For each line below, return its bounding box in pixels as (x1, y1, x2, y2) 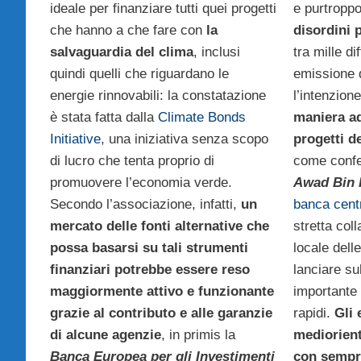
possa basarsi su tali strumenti (50, 239, 248, 255)
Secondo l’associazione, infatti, (50, 196, 241, 212)
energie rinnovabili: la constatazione (50, 87, 266, 103)
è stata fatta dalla (50, 109, 158, 125)
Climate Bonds (158, 109, 246, 125)
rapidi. (293, 305, 334, 321)
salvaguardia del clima (50, 44, 193, 60)
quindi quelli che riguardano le (50, 65, 229, 81)
